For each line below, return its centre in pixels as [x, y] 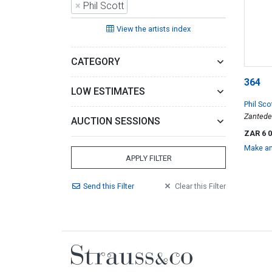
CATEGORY [96, 62]
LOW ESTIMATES [108, 91]
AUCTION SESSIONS [116, 121]
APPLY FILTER [148, 158]
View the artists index [154, 29]
